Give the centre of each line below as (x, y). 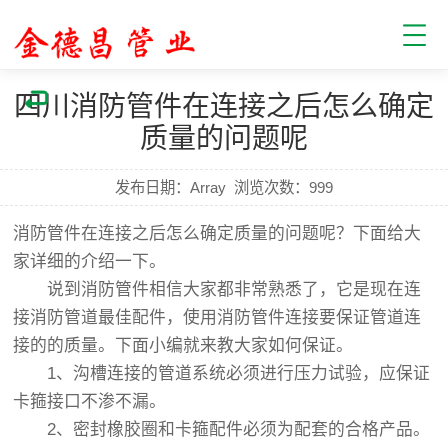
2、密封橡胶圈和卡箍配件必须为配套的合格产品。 (222, 429)
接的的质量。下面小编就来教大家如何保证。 (183, 345)
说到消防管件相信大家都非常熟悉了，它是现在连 (217, 289)
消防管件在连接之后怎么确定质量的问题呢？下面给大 (217, 233)
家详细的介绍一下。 (98, 261)
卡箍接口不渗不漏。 (90, 401)
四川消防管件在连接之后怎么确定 (224, 106)
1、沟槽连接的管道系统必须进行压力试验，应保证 (222, 373)
